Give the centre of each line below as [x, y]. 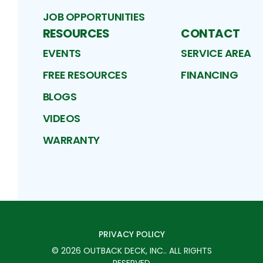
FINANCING [210, 75]
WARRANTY [71, 140]
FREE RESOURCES [85, 75]
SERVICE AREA [216, 53]
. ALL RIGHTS [188, 251]
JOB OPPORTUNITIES [94, 17]
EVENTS [62, 53]
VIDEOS [61, 119]
